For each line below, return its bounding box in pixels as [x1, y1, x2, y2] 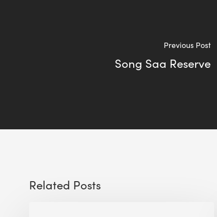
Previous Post [163, 39, 211, 50]
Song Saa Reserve [114, 55, 211, 71]
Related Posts [29, 177, 101, 193]
